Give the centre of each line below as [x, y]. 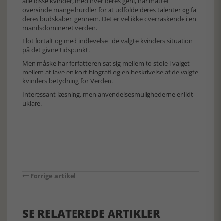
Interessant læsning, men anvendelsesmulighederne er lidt [108, 94]
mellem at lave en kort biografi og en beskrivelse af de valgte [110, 72]
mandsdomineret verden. [60, 28]
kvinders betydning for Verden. [68, 81]
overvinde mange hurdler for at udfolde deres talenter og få [109, 10]
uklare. [32, 103]
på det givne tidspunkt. [56, 50]
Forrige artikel [52, 176]
